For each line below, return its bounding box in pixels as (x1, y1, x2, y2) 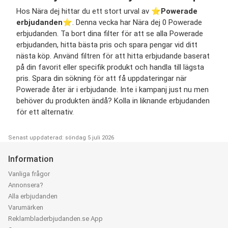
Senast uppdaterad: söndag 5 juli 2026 (8, 134, 114, 141)
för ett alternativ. (16, 107, 74, 117)
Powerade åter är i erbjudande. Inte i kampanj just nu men (16, 85, 209, 95)
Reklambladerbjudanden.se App (8, 215, 103, 223)
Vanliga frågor (8, 170, 50, 178)
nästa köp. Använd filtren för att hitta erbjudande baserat (16, 51, 210, 61)
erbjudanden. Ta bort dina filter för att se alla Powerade (16, 29, 203, 39)
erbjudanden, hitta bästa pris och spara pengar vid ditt (16, 40, 197, 50)
